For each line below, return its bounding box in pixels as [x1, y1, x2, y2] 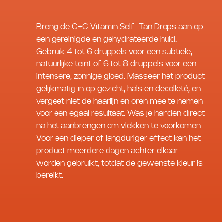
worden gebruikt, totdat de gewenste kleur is [36, 159, 203, 167]
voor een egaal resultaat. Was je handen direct [36, 110, 205, 117]
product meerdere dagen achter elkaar [36, 147, 178, 155]
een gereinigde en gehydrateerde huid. [36, 35, 177, 43]
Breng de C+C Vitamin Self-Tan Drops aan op [36, 23, 203, 31]
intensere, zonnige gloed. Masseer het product [36, 72, 205, 80]
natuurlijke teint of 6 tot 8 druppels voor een [36, 60, 196, 68]
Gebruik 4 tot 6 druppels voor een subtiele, [36, 48, 192, 55]
